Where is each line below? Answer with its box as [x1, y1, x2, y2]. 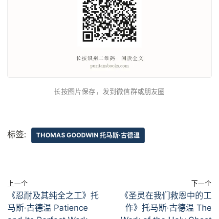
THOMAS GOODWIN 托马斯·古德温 [36, 131, 140, 139]
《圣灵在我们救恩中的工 [120, 190, 212, 200]
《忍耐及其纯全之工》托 [7, 190, 99, 200]
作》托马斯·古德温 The [125, 202, 212, 213]
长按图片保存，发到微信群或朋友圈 [54, 87, 165, 95]
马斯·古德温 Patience [7, 202, 88, 213]
